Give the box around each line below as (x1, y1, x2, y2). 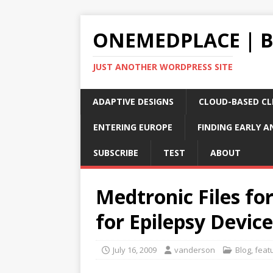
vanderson (174, 244, 215, 255)
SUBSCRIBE (93, 147, 138, 158)
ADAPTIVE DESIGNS (93, 96, 174, 107)
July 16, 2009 (113, 244, 157, 255)
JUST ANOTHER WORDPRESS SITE (93, 61, 233, 73)
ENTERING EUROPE (93, 121, 172, 133)
